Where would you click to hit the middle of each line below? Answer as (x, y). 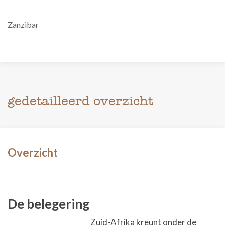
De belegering (48, 204)
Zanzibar (23, 24)
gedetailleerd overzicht (80, 101)
